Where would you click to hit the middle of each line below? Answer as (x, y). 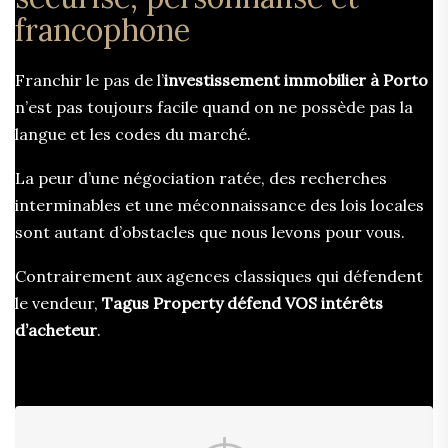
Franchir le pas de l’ (89, 79)
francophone (102, 29)
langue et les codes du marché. (133, 133)
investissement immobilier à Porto (296, 79)
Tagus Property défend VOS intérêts (242, 302)
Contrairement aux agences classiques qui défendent (219, 275)
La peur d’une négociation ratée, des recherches (201, 177)
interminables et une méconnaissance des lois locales (219, 204)
